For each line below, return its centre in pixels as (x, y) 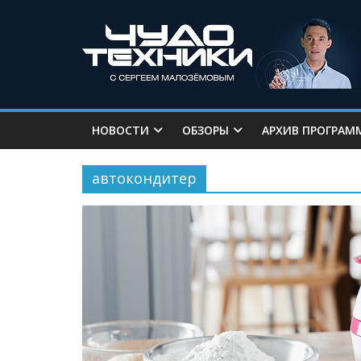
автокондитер (144, 178)
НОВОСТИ (120, 130)
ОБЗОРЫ (205, 130)
